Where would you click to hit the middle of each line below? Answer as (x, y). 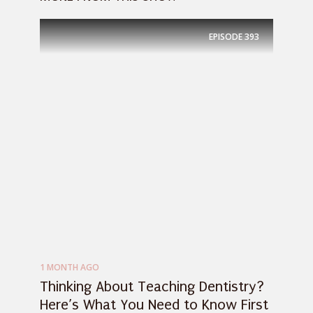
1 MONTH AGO (70, 268)
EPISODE (226, 36)
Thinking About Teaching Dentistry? (152, 287)
